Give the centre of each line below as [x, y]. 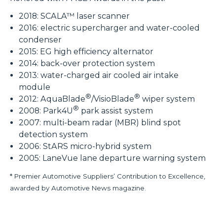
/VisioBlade [113, 99]
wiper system [167, 99]
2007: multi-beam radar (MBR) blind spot [100, 122]
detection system [53, 134]
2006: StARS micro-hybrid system [85, 146]
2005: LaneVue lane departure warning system [112, 158]
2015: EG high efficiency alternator [86, 51]
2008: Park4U [46, 110]
